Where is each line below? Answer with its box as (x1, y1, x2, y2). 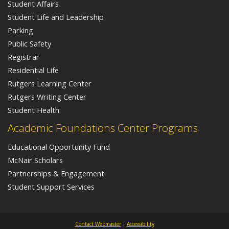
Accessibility (126, 220, 154, 227)
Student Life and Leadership (8, 12, 104, 22)
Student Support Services (8, 181, 95, 192)
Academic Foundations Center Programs (8, 120, 198, 135)
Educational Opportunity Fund (8, 141, 110, 152)
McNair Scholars (8, 154, 63, 165)
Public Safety (8, 38, 51, 49)
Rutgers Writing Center (8, 91, 86, 102)
